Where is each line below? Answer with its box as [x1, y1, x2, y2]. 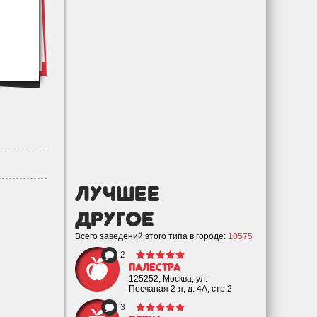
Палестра [129, 261, 180, 274]
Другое [75, 206, 154, 231]
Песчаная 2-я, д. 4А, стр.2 [129, 284, 232, 294]
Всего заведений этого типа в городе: [75, 231, 228, 241]
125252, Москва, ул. [129, 274, 207, 284]
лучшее [75, 180, 160, 206]
